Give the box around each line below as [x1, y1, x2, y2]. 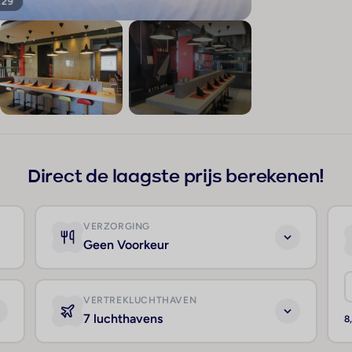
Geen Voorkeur [83, 237, 169, 253]
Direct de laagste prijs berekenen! [27, 168, 325, 188]
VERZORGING [83, 221, 150, 233]
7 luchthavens [83, 311, 163, 327]
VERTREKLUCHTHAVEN [83, 295, 197, 306]
